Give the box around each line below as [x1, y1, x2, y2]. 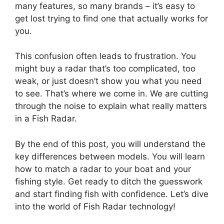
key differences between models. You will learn [15, 151, 205, 161]
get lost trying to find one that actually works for [15, 13, 208, 23]
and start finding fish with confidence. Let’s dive [15, 188, 208, 199]
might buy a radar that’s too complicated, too [15, 63, 195, 73]
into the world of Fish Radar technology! [15, 201, 175, 211]
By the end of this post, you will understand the [15, 138, 205, 149]
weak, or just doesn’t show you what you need [15, 76, 202, 86]
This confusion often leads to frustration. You [15, 51, 196, 61]
